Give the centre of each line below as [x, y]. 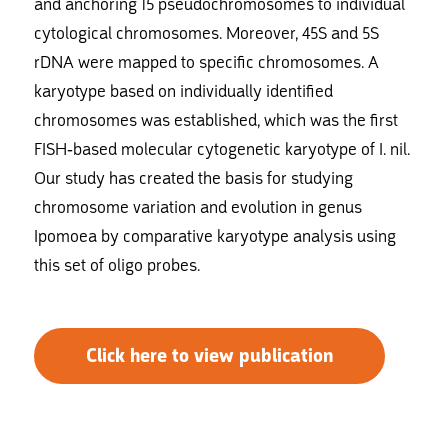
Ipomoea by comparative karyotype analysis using [214, 236]
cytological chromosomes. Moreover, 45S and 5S [206, 33]
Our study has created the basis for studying [193, 178]
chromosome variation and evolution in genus [197, 207]
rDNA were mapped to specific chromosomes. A [206, 62]
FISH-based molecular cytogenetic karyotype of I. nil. [221, 149]
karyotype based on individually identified [183, 91]
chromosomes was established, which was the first [215, 120]
